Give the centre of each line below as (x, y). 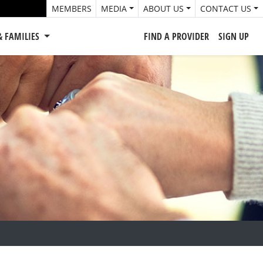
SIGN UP (234, 36)
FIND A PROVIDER (176, 36)
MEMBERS (72, 9)
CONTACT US (226, 9)
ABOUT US (164, 9)
